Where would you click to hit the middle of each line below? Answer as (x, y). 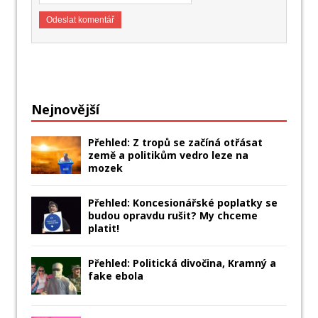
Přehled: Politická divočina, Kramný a (182, 263)
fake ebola (116, 276)
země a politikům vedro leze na (168, 155)
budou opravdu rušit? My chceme (173, 216)
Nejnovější (65, 110)
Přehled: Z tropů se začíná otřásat (175, 143)
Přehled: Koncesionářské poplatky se (183, 203)
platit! (104, 229)
